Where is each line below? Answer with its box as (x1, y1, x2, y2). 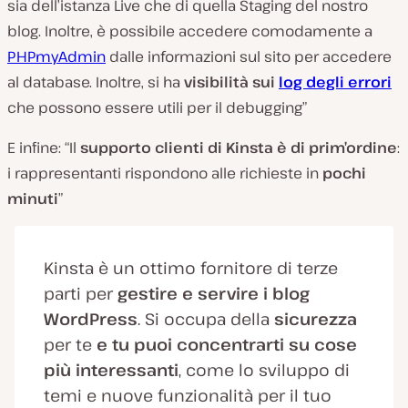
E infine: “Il (7, 138, 80, 158)
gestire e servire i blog (117, 282, 310, 305)
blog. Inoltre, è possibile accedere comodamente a (7, 21, 372, 42)
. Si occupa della (138, 308, 274, 331)
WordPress (44, 308, 138, 331)
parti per (44, 282, 117, 305)
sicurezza (274, 308, 357, 331)
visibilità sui (184, 72, 279, 93)
